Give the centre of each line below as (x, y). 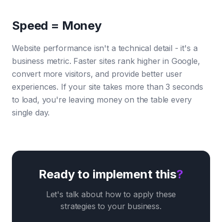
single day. (31, 112)
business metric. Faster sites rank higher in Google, (106, 61)
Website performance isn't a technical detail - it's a (105, 48)
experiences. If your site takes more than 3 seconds (108, 87)
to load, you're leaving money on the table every (102, 100)
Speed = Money (57, 26)
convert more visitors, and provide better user (97, 74)
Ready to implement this (108, 174)
